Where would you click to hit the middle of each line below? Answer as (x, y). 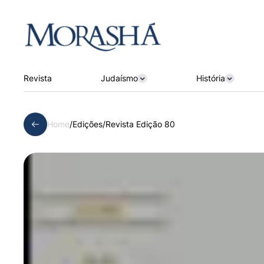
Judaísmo (119, 78)
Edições (88, 124)
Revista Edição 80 (140, 124)
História (210, 78)
